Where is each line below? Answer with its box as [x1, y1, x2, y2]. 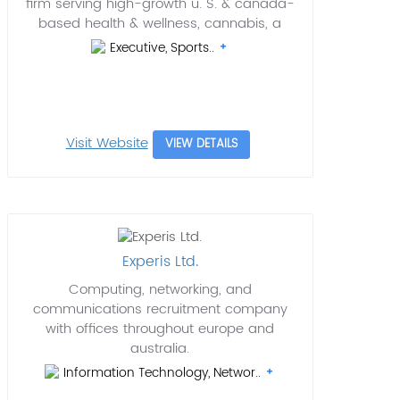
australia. [130, 337, 190, 361]
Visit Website [65, 132, 148, 154]
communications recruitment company [32, 298, 287, 321]
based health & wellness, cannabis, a [38, 12, 282, 36]
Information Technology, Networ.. [63, 362, 265, 384]
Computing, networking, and [68, 279, 252, 302]
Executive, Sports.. [110, 37, 219, 59]
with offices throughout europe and [46, 318, 275, 341]
